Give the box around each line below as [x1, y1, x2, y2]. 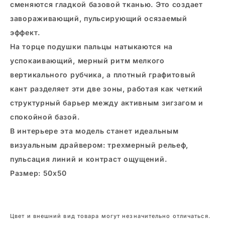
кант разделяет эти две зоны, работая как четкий [10, 84, 203, 93]
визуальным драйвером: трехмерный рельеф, [10, 141, 189, 149]
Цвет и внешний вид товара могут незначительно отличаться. [10, 212, 210, 219]
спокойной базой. [10, 113, 80, 121]
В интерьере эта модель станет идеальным [10, 127, 179, 135]
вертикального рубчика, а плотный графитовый [10, 70, 196, 79]
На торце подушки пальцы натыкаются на [10, 42, 173, 51]
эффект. [10, 28, 40, 37]
